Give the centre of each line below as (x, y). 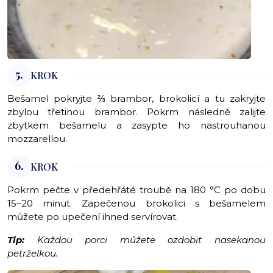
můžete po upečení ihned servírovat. (94, 217)
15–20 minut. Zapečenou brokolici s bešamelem (136, 204)
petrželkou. (34, 253)
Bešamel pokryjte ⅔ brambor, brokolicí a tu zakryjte (136, 99)
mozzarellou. (38, 139)
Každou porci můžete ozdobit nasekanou (145, 240)
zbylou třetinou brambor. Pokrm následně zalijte (136, 112)
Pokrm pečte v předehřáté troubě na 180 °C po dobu (136, 190)
